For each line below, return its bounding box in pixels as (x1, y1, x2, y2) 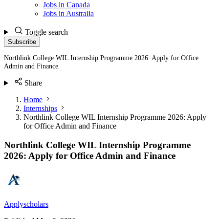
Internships (23, 104, 57, 113)
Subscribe (8, 38, 36, 45)
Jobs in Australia (43, 9, 94, 18)
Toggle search (24, 28, 68, 36)
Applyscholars (4, 199, 48, 208)
